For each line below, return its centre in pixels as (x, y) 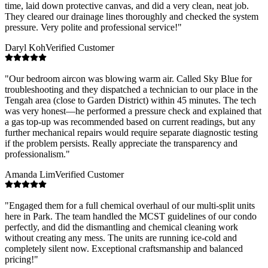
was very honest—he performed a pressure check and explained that (133, 111)
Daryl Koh (25, 47)
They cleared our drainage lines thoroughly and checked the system (132, 16)
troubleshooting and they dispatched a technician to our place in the (131, 89)
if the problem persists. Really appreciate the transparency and (121, 143)
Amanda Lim (30, 174)
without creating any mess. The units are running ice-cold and (121, 237)
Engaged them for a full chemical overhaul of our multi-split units (132, 205)
